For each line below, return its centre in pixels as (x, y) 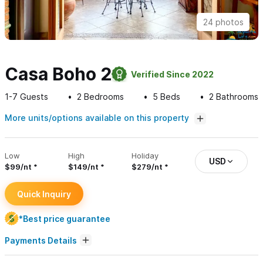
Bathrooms (236, 97)
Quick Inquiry (44, 194)
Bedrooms (103, 97)
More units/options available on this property (98, 118)
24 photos (223, 22)
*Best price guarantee (65, 218)
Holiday (145, 156)
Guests (33, 97)
